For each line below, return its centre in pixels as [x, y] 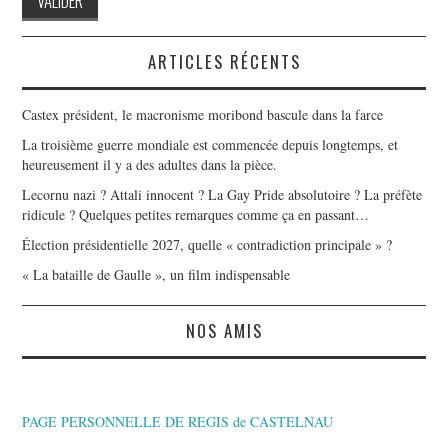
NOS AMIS [224, 330]
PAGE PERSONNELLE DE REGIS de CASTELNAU [178, 421]
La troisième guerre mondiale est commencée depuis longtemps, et [210, 144]
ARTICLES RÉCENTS [224, 61]
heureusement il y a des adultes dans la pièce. [150, 164]
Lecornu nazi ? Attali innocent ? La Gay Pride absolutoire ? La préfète [222, 194]
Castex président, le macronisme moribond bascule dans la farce [203, 114]
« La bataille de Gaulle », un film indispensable [156, 274]
